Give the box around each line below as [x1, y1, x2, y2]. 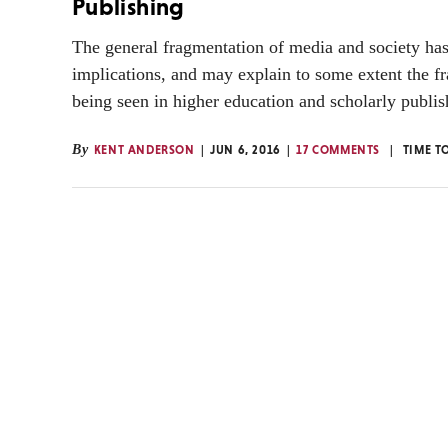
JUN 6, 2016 [210, 142, 281, 157]
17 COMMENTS [296, 142, 381, 157]
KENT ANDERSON [93, 142, 195, 157]
